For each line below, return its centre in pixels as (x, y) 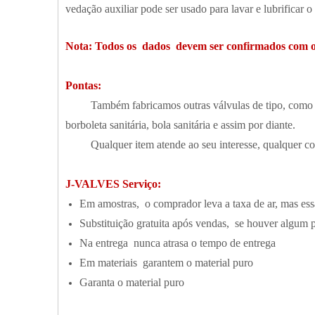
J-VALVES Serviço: (113, 184)
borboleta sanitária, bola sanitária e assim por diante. (180, 125)
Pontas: (83, 85)
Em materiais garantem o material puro (166, 263)
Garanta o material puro (132, 282)
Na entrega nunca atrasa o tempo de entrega (178, 243)
